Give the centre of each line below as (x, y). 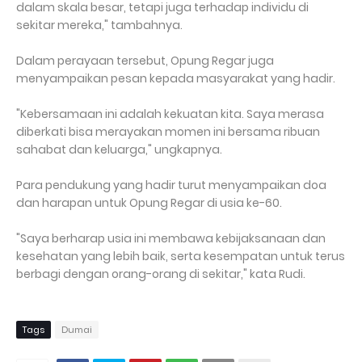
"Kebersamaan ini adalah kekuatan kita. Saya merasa (170, 114)
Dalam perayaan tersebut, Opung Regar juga (145, 61)
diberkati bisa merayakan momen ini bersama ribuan (168, 132)
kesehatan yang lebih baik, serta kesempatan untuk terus (181, 256)
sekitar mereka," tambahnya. (99, 25)
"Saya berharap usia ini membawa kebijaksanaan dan (171, 238)
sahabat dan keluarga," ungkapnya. (119, 149)
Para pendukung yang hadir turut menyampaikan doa (171, 185)
